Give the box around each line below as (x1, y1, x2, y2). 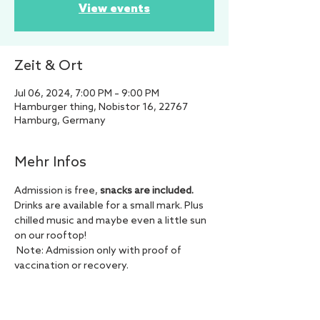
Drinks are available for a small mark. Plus (14, 200, 206, 212)
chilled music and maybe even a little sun (14, 215, 209, 227)
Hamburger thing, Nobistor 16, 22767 (14, 101, 188, 114)
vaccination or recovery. (14, 260, 129, 272)
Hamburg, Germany (14, 115, 106, 127)
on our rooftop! (14, 230, 86, 242)
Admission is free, (14, 185, 100, 197)
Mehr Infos (14, 154, 86, 171)
